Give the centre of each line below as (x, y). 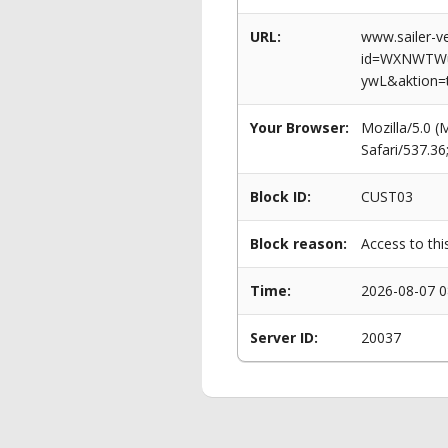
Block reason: (298, 243)
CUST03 (387, 196)
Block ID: (280, 196)
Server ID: (284, 337)
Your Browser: (299, 127)
